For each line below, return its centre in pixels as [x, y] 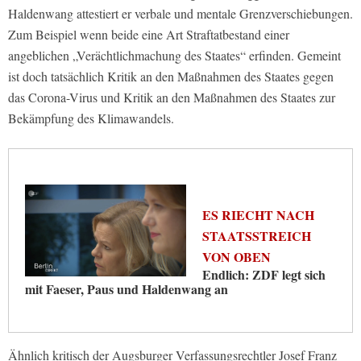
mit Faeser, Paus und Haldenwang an [127, 288]
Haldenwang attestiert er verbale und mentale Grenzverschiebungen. [180, 13]
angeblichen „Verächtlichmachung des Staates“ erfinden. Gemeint [174, 55]
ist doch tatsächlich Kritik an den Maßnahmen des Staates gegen [171, 76]
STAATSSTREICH [257, 235]
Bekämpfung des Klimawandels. [91, 118]
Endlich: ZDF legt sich [264, 274]
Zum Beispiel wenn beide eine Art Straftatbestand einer [149, 34]
